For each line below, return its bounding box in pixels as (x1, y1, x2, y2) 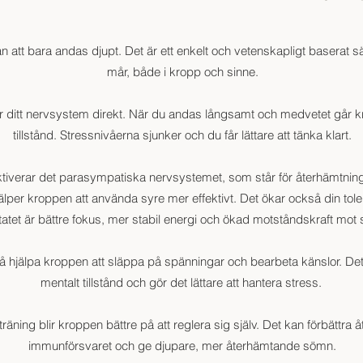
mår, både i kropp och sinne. (106, 64, 258, 80)
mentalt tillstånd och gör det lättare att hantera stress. (40, 275, 325, 291)
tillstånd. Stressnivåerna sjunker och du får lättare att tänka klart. (13, 127, 352, 143)
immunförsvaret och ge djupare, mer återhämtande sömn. (28, 338, 336, 354)
